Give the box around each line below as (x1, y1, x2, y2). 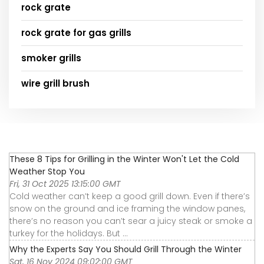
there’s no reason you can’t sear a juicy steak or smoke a (9, 214, 252, 227)
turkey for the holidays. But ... (9, 227, 128, 239)
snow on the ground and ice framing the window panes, (9, 202, 245, 214)
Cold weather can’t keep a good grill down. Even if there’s (9, 190, 250, 202)
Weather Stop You (9, 165, 85, 177)
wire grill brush (21, 77, 90, 90)
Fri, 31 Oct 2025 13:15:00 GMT (9, 177, 121, 190)
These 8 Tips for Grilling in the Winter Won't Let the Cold (9, 153, 239, 165)
